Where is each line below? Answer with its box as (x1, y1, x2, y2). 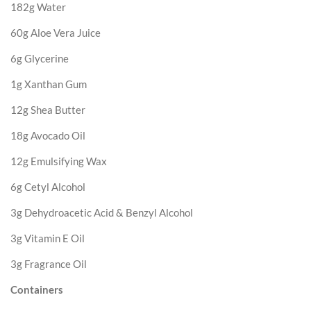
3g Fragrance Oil (10, 258, 87, 271)
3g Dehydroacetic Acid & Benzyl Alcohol (10, 206, 193, 219)
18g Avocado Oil (10, 129, 85, 142)
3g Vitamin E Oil (10, 232, 85, 245)
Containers (10, 283, 63, 296)
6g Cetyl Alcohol (10, 180, 85, 194)
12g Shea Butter (10, 103, 85, 117)
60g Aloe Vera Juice (10, 26, 101, 40)
